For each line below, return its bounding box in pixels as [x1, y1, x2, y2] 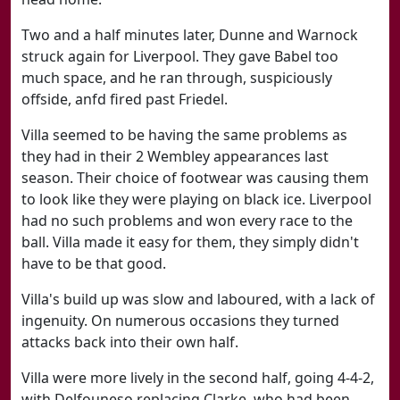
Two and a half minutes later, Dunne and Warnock [21, 25, 358, 45]
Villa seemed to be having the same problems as [21, 125, 347, 145]
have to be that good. [21, 254, 166, 273]
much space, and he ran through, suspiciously [21, 68, 332, 87]
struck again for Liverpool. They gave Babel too [21, 46, 338, 66]
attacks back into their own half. [21, 332, 238, 352]
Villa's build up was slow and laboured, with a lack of [21, 289, 375, 309]
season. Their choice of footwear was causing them [21, 168, 369, 187]
